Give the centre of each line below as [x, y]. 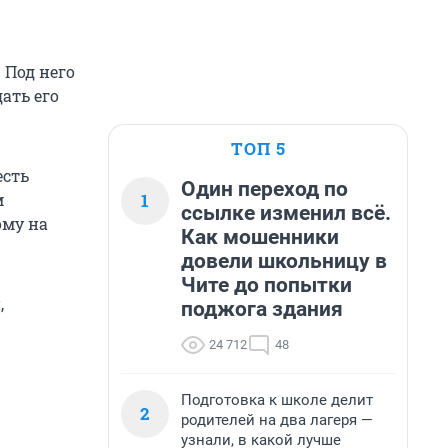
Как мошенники [260, 237]
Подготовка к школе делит [277, 400]
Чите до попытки [266, 285]
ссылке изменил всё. [286, 213]
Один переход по [264, 189]
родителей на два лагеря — [277, 420]
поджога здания [262, 309]
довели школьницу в [284, 261]
